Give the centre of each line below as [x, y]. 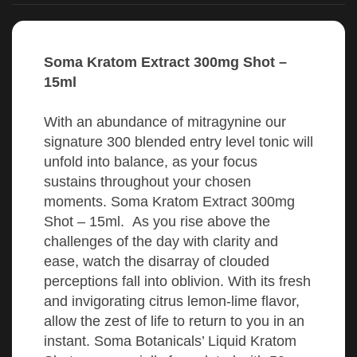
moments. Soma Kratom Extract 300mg [169, 201]
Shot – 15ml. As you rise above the [157, 221]
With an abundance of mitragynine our [165, 122]
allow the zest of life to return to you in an [174, 321]
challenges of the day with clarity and [161, 241]
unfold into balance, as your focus [151, 161]
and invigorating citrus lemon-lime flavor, [172, 301]
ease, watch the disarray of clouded [157, 261]
